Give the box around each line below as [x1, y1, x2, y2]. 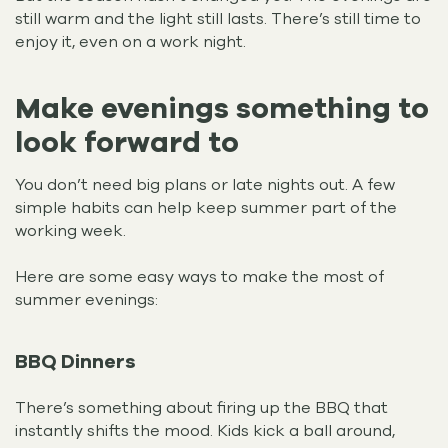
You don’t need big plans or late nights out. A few [15, 174, 395, 197]
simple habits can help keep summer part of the [15, 197, 397, 220]
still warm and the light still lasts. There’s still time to [15, 8, 421, 31]
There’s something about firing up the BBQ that [15, 397, 388, 420]
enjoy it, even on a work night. [15, 31, 246, 54]
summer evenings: [15, 289, 158, 312]
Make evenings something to [15, 88, 429, 128]
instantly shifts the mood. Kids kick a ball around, [15, 420, 395, 443]
